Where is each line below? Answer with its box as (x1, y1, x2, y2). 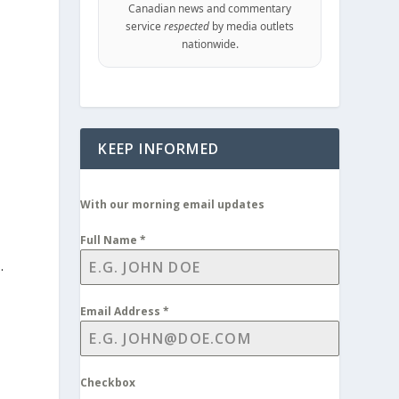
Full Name (80, 232, 141, 248)
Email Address (80, 304, 164, 319)
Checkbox (80, 375, 136, 390)
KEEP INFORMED (98, 139, 219, 159)
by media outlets (209, 19, 295, 33)
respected (164, 19, 210, 33)
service (126, 19, 165, 33)
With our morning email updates (80, 197, 265, 212)
